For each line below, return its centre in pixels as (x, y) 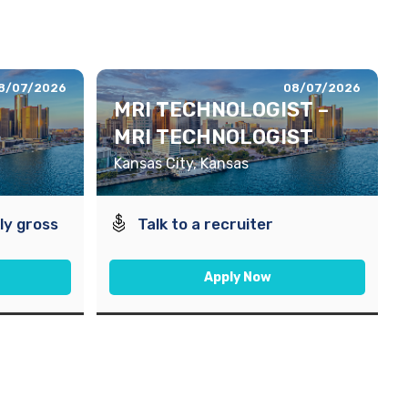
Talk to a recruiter (206, 224)
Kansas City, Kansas (181, 164)
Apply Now (237, 278)
